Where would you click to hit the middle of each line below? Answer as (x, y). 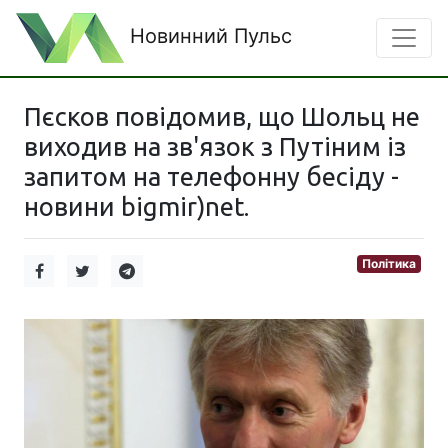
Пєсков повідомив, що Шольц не (222, 116)
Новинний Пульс (208, 36)
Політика (389, 263)
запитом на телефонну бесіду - (211, 176)
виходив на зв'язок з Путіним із (215, 146)
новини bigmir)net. (136, 206)
